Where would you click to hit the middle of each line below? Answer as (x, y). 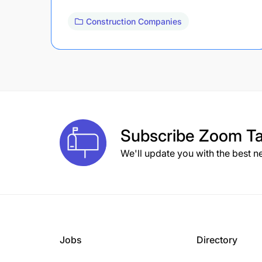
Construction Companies (134, 21)
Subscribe (160, 135)
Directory (217, 239)
